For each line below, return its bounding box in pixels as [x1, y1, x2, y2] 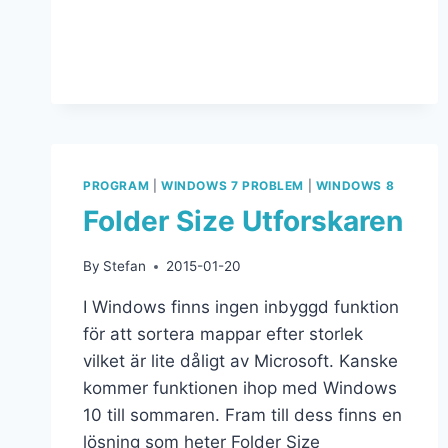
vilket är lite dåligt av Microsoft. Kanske [83, 351, 398, 372]
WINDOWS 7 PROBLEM [160, 177, 305, 193]
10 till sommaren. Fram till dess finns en [83, 405, 402, 426]
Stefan [103, 258, 147, 275]
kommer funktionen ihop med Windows [83, 378, 397, 399]
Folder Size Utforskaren [83, 204, 403, 239]
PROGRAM [83, 177, 150, 193]
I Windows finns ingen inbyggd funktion [83, 297, 399, 318]
